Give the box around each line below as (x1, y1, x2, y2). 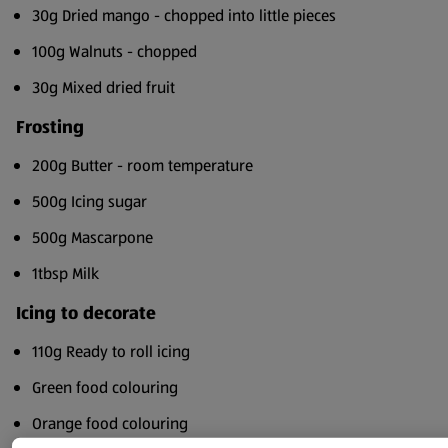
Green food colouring (32, 376, 178, 399)
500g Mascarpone (32, 226, 153, 249)
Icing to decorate (16, 300, 156, 326)
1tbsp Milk (32, 262, 99, 285)
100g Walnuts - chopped (32, 40, 197, 63)
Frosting (16, 114, 84, 140)
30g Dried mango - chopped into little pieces (32, 4, 336, 27)
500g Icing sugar (32, 190, 147, 213)
